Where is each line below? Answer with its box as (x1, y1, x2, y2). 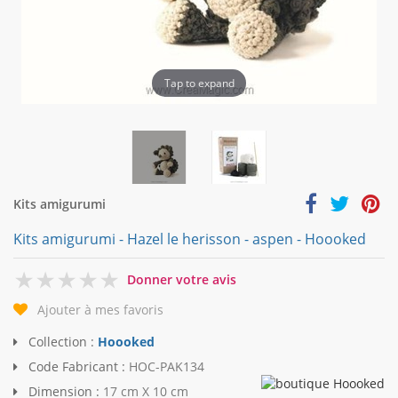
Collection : (25, 333, 98, 351)
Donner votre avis (127, 271, 236, 288)
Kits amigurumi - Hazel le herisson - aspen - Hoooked (13, 229, 366, 249)
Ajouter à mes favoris (37, 301, 163, 319)
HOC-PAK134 (129, 358, 204, 376)
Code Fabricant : (25, 358, 129, 376)
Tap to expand (163, 75, 235, 91)
